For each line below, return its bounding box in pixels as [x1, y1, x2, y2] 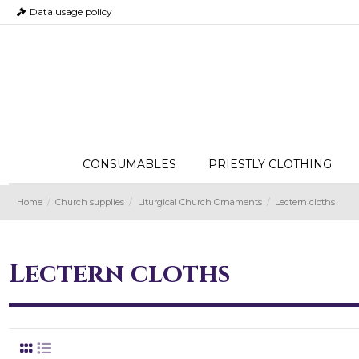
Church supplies [55, 196, 125, 208]
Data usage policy [29, 6, 112, 18]
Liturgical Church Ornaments [137, 196, 262, 208]
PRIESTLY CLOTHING [208, 157, 332, 171]
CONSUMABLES [82, 157, 176, 171]
